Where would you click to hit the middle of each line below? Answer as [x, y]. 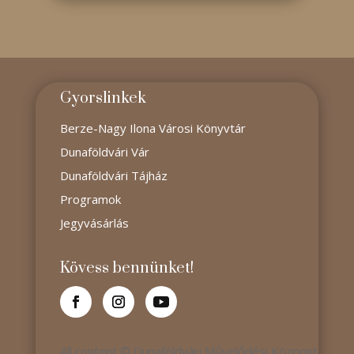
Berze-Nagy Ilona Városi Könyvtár [153, 128]
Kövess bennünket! [126, 268]
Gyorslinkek [103, 98]
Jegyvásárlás [94, 223]
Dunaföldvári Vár [104, 152]
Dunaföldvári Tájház [113, 175]
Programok [90, 199]
